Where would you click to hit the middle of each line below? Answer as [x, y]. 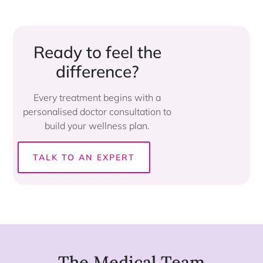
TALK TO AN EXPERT [84, 157]
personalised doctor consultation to [97, 112]
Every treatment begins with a [97, 98]
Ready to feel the [97, 52]
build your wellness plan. [97, 126]
